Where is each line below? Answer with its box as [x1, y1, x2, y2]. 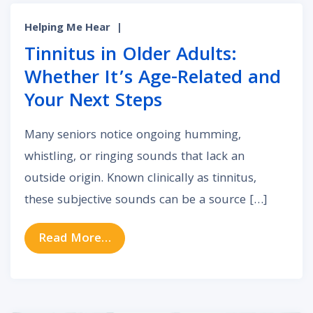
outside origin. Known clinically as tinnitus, [24, 169, 256, 190]
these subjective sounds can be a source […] [24, 191, 268, 212]
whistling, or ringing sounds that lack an [24, 147, 245, 168]
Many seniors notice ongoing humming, [24, 126, 241, 147]
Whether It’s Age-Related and [24, 64, 281, 96]
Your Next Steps [24, 87, 162, 119]
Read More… [38, 228, 112, 249]
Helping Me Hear [24, 20, 110, 38]
